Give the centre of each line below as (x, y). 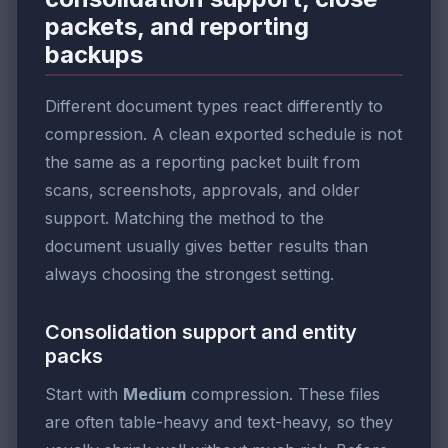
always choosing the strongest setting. (189, 274)
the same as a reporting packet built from (202, 162)
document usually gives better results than (206, 246)
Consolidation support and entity (201, 332)
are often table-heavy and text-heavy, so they (219, 422)
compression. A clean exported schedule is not (223, 134)
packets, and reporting (177, 26)
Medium (154, 394)
